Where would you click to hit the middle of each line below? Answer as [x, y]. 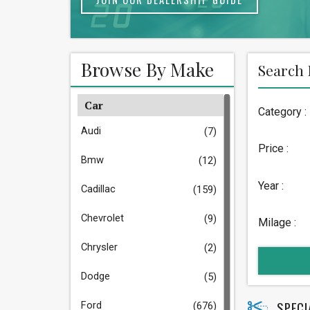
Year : [271, 185]
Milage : [277, 223]
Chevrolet [102, 218]
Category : [282, 112]
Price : [273, 149]
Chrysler [99, 247]
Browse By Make [147, 69]
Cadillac [98, 189]
